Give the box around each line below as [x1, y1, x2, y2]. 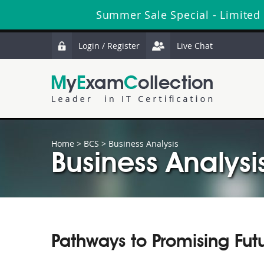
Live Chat [177, 40, 213, 51]
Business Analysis [108, 138, 179, 149]
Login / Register [78, 40, 140, 51]
